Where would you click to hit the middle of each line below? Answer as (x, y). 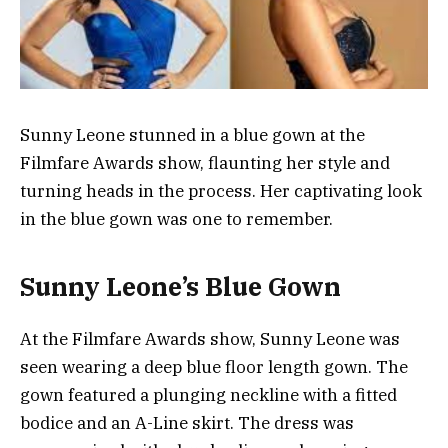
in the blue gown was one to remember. (176, 219)
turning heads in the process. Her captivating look (221, 191)
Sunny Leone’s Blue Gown (180, 286)
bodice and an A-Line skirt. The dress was (187, 422)
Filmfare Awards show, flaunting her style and (205, 163)
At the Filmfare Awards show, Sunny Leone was (210, 338)
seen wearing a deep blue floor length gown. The (214, 366)
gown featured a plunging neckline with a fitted (208, 394)
